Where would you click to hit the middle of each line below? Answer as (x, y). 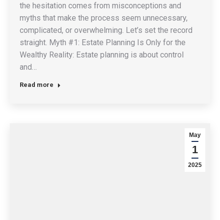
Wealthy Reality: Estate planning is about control (102, 55)
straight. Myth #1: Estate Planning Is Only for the (103, 43)
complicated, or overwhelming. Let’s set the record (106, 30)
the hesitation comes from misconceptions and (100, 6)
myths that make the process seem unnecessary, (104, 18)
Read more (37, 85)
